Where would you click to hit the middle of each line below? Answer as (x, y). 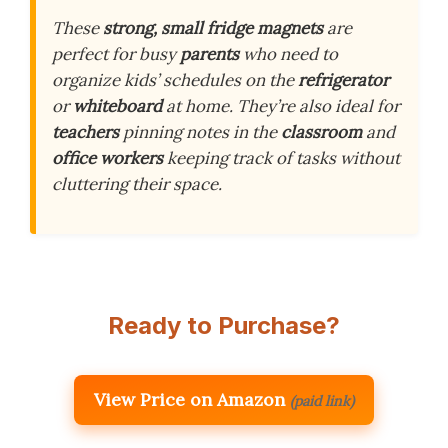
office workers (107, 158)
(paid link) (322, 401)
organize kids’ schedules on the (175, 80)
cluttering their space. (137, 184)
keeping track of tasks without (281, 158)
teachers (85, 132)
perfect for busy (116, 54)
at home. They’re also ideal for (281, 106)
